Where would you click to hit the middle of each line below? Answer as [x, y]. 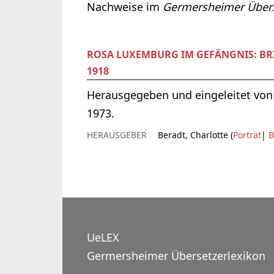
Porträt [247, 135]
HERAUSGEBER [117, 135]
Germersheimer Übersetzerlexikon [176, 256]
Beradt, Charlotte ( [195, 135]
